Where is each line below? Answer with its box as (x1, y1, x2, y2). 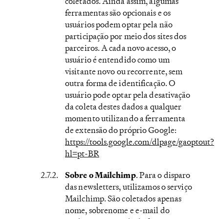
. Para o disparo (135, 169, 191, 180)
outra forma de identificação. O (65, 77, 176, 88)
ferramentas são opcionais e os (65, 7, 171, 18)
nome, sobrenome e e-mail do (65, 204, 170, 216)
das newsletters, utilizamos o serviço (65, 181, 192, 192)
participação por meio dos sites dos (65, 30, 187, 42)
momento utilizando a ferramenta (65, 112, 186, 124)
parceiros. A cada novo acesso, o (65, 42, 176, 53)
